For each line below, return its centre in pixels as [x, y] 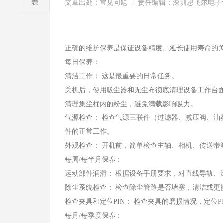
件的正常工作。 [89, 132]
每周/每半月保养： [94, 160]
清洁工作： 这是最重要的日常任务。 [121, 76]
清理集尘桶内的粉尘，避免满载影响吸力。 [131, 104]
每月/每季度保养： [94, 215]
